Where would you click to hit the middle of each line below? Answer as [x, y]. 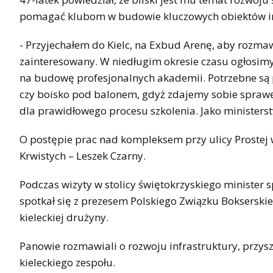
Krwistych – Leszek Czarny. [83, 155]
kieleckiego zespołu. [67, 262]
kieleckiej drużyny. [64, 217]
